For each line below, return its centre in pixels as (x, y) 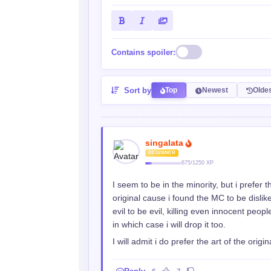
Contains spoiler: (143, 52)
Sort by (136, 90)
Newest (215, 90)
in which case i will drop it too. (169, 224)
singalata (165, 143)
